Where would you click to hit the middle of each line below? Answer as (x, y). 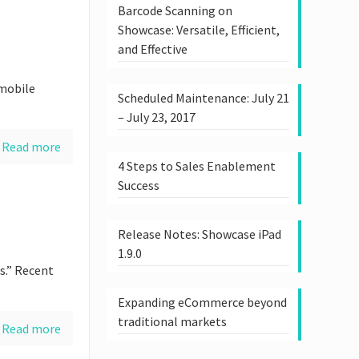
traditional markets (172, 321)
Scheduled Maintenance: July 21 (203, 98)
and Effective (152, 49)
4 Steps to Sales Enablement (196, 166)
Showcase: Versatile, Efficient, (198, 30)
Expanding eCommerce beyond (202, 302)
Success (138, 185)
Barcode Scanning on (175, 10)
